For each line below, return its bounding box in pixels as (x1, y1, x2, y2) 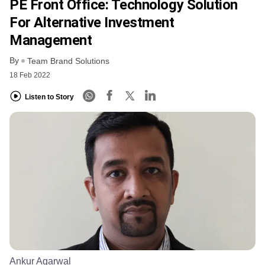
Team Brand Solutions (27, 56, 109, 66)
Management (9, 31, 92, 49)
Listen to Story (25, 92, 74, 101)
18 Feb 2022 (9, 71, 50, 80)
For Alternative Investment (9, 14, 174, 31)
